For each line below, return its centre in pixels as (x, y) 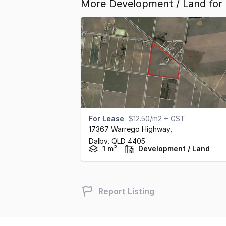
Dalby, (100, 141)
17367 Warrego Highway (129, 129)
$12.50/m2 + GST (157, 118)
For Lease (106, 118)
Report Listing (126, 191)
